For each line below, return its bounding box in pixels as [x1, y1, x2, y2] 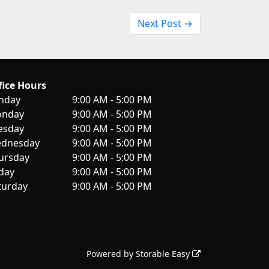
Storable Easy [136, 248, 192, 260]
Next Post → [138, 17, 193, 31]
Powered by [86, 248, 136, 260]
